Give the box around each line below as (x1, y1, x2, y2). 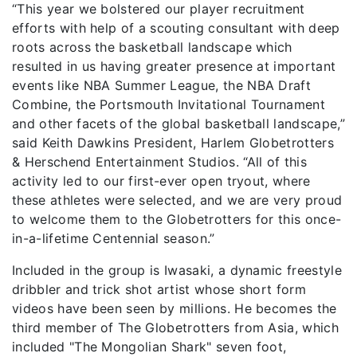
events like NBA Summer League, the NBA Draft (12, 77, 312, 93)
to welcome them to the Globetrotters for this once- (12, 211, 342, 227)
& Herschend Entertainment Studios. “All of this (12, 154, 308, 170)
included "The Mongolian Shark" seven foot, (12, 339, 287, 355)
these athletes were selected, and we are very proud (12, 192, 343, 208)
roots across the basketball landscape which (12, 39, 292, 55)
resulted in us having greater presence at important (12, 58, 336, 74)
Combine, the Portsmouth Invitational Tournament (12, 96, 326, 112)
